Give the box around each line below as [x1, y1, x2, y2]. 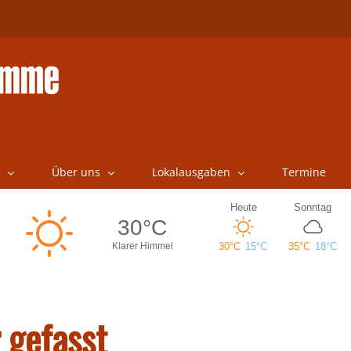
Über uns [51, 165, 100, 179]
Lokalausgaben [151, 165, 230, 179]
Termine [281, 165, 326, 179]
